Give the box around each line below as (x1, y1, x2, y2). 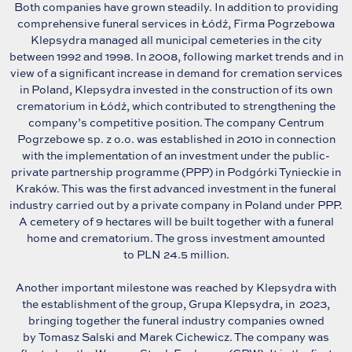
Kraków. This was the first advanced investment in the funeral (16, 180, 336, 196)
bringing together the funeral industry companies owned (27, 312, 324, 328)
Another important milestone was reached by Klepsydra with (16, 279, 336, 295)
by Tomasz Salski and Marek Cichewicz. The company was (23, 328, 329, 344)
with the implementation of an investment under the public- (22, 147, 330, 163)
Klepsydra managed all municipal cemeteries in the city (30, 31, 322, 47)
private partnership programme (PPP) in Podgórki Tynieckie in (11, 163, 341, 179)
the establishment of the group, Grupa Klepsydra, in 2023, (22, 295, 330, 311)
